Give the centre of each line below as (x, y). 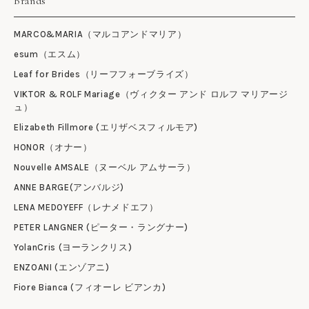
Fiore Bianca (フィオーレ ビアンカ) (90, 287)
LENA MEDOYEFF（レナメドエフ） (86, 207)
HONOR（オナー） (53, 147)
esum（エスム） (50, 54)
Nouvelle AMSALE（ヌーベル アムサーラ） (105, 167)
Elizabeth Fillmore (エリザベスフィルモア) (106, 127)
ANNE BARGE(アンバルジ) (69, 187)
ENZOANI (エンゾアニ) (62, 267)
